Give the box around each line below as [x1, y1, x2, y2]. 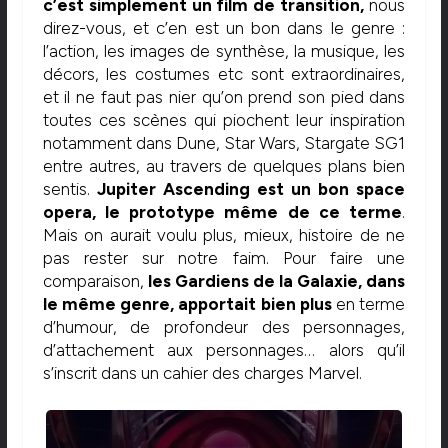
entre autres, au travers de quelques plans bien [42, 155, 406, 176]
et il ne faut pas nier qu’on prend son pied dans [42, 86, 406, 107]
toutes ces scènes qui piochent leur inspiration [42, 109, 406, 130]
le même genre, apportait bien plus [42, 293, 332, 314]
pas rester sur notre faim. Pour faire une [42, 247, 406, 268]
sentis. [42, 178, 97, 199]
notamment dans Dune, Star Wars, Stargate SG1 [42, 132, 406, 153]
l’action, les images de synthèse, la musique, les [42, 40, 406, 61]
